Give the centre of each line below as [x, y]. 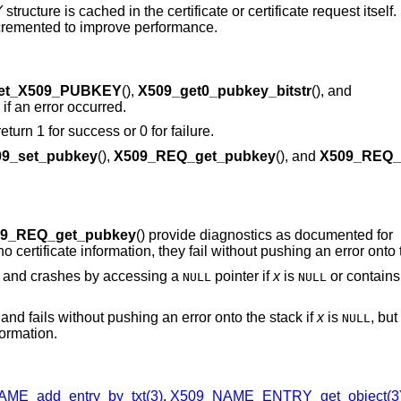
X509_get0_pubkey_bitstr [224, 90]
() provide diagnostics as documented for [264, 235]
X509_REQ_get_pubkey [194, 156]
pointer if [242, 276]
